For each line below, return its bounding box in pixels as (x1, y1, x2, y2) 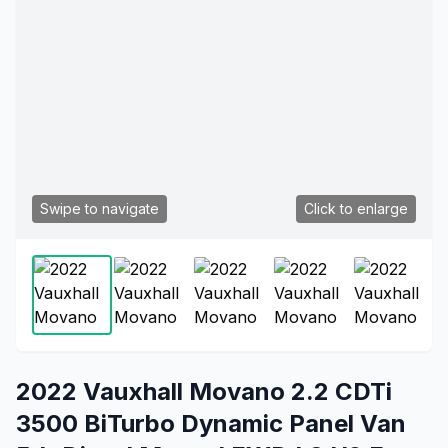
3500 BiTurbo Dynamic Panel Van (16, 409, 406, 438)
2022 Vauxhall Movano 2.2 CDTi (16, 377, 392, 406)
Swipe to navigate (40, 200, 159, 217)
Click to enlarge (304, 200, 408, 217)
